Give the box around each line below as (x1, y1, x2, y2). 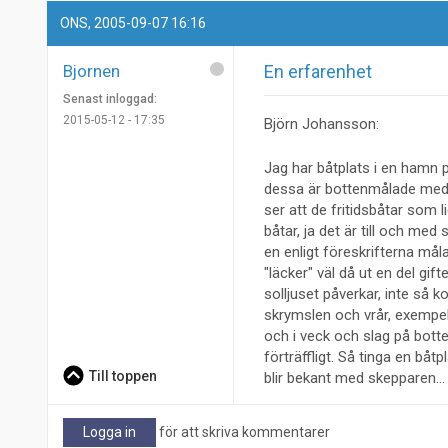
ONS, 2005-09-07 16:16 (60, 14, 207, 31)
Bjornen (63, 61, 120, 82)
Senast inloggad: (63, 92, 157, 107)
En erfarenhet (264, 61, 372, 83)
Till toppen (88, 368, 157, 385)
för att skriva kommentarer (156, 424, 330, 441)
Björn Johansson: (264, 115, 379, 134)
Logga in (83, 424, 136, 441)
